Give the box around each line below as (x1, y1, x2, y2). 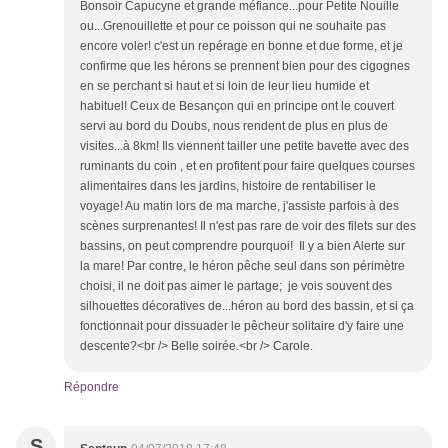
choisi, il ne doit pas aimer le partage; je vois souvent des (80, 279, 392, 294)
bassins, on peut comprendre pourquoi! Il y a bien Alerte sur (80, 239, 405, 254)
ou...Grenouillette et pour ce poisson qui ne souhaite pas (80, 19, 386, 34)
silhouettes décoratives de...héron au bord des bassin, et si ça (80, 299, 414, 314)
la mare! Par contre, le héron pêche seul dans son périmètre (80, 259, 405, 274)
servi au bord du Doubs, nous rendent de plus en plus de (80, 119, 388, 134)
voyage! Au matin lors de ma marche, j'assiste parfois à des (80, 199, 399, 214)
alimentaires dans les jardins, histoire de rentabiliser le (80, 179, 376, 194)
